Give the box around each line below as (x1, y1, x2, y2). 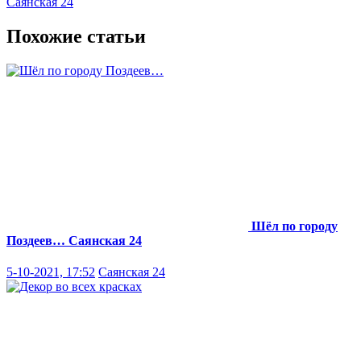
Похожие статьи (6, 25, 146, 47)
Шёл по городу (251, 218, 338, 233)
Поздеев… (6, 233, 65, 247)
